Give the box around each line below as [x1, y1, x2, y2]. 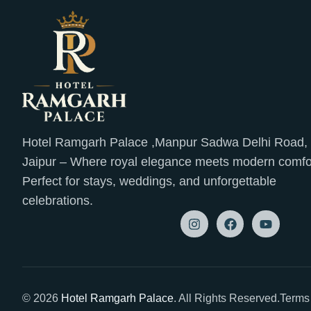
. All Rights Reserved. [174, 292, 280, 304]
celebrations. [22, 193, 93, 208]
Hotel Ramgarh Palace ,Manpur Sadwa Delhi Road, [22, 135, 308, 149]
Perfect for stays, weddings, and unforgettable [22, 174, 276, 188]
